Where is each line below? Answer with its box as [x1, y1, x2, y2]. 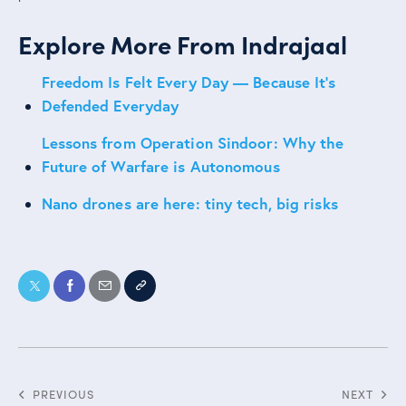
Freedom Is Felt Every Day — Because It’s [41, 71, 336, 92]
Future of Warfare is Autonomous [41, 155, 280, 177]
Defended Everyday [41, 94, 179, 116]
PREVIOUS [33, 386, 94, 403]
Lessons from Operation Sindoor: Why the [41, 131, 344, 153]
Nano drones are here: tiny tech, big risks [41, 192, 338, 214]
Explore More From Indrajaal [18, 26, 347, 61]
